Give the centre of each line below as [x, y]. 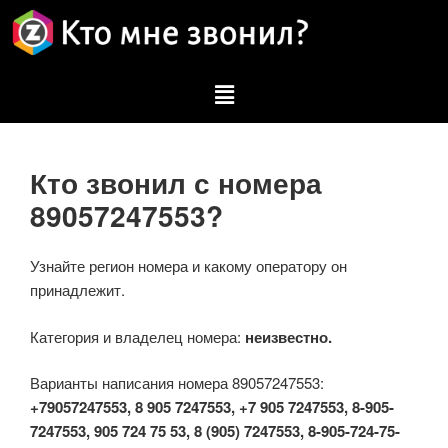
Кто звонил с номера [176, 183]
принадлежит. [77, 290]
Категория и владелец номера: [137, 336]
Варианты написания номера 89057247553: [177, 383]
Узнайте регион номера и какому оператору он [188, 266]
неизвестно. [288, 336]
